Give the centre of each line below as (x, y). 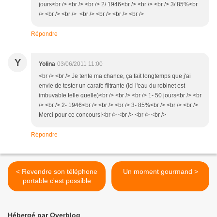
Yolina (47, 64)
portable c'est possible (57, 180)
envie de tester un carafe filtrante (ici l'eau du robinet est (112, 85)
